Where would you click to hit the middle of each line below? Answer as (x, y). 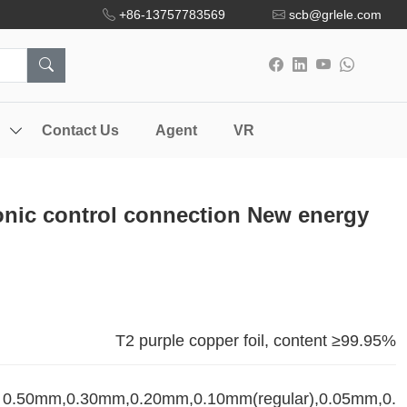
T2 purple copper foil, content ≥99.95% (256, 341)
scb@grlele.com (335, 15)
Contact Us (80, 130)
